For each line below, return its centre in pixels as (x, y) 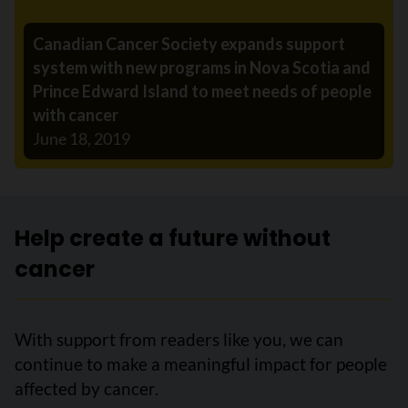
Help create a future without (173, 239)
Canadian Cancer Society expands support (189, 44)
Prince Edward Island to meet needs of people (202, 92)
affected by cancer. (87, 389)
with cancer (76, 115)
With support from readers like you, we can (179, 340)
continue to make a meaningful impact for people (201, 364)
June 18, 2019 (82, 139)
